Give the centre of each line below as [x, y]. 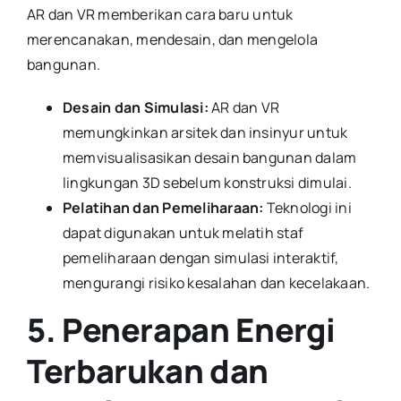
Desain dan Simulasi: [135, 108]
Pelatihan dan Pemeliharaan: [163, 208]
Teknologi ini [307, 208]
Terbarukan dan [147, 371]
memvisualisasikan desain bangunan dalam [209, 158]
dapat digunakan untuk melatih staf [183, 233]
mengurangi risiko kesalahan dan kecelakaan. [216, 283]
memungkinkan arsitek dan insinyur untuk [205, 133]
